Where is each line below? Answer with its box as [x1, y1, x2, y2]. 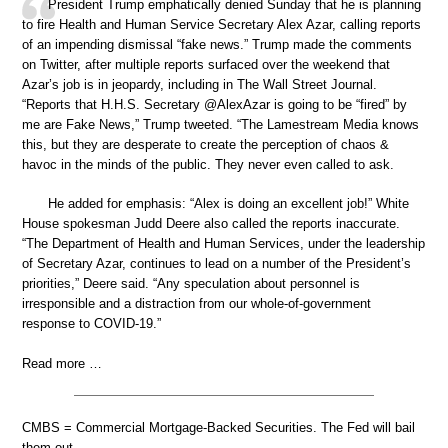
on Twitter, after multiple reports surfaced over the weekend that [22, 56, 390, 72]
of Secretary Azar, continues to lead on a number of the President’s [22, 256, 411, 271]
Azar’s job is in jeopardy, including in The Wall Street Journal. [22, 76, 377, 92]
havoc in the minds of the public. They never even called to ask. [22, 156, 394, 172]
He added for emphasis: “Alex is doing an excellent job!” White [48, 196, 409, 211]
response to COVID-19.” [22, 316, 161, 331]
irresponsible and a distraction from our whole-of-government [22, 296, 371, 311]
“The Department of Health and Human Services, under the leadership [22, 236, 425, 251]
